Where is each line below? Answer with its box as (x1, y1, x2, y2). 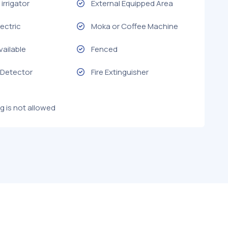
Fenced (91, 43, 118, 54)
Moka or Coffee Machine (91, 20, 178, 32)
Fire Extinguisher (91, 66, 149, 77)
